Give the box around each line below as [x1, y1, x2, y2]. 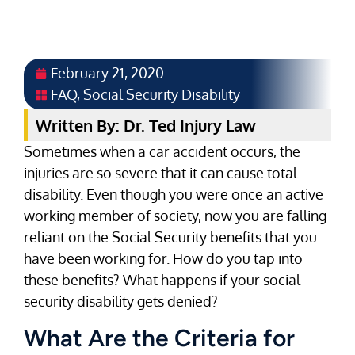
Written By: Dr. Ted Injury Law [36, 115, 256, 136]
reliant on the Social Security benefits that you [24, 228, 317, 246]
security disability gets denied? [24, 292, 218, 311]
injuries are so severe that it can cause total [24, 164, 297, 182]
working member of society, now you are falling [24, 207, 326, 225]
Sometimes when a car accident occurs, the [24, 143, 300, 161]
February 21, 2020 [51, 64, 164, 82]
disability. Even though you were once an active [24, 185, 323, 204]
